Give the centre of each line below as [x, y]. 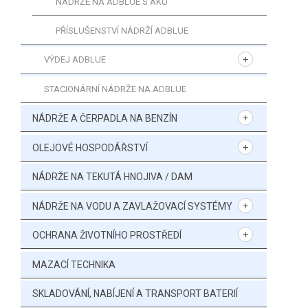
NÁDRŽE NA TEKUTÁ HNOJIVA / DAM [112, 177]
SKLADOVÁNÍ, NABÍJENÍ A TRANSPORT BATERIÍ [135, 294]
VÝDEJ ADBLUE [75, 60]
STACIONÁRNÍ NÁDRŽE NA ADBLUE [115, 89]
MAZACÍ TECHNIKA [74, 264]
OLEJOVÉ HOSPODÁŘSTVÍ [90, 147]
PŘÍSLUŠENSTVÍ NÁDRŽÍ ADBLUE [122, 31]
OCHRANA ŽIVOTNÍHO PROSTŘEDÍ [107, 235]
